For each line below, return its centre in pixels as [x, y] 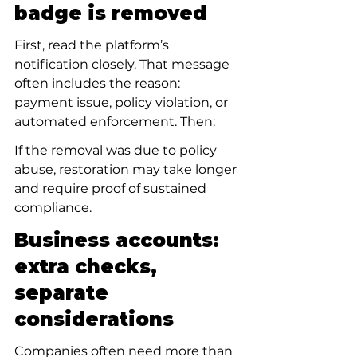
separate [64, 293]
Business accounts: [120, 240]
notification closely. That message [124, 64]
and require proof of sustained [112, 188]
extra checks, [88, 267]
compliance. [53, 208]
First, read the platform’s [93, 45]
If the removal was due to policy [117, 150]
